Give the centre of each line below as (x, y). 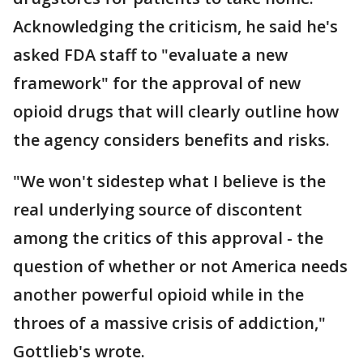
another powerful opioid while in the (158, 295)
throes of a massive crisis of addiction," (169, 323)
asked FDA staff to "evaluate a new (150, 55)
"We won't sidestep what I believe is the (169, 181)
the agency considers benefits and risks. (171, 140)
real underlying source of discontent (158, 210)
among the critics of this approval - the (168, 238)
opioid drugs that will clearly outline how (176, 112)
